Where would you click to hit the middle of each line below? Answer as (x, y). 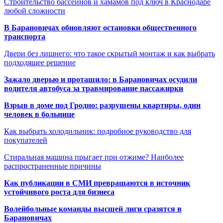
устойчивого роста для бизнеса (59, 192)
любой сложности (35, 10)
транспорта (25, 36)
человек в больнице (39, 114)
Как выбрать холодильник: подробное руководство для (98, 131)
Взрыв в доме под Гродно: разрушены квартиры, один (102, 105)
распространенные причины (53, 166)
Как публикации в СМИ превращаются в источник (97, 183)
